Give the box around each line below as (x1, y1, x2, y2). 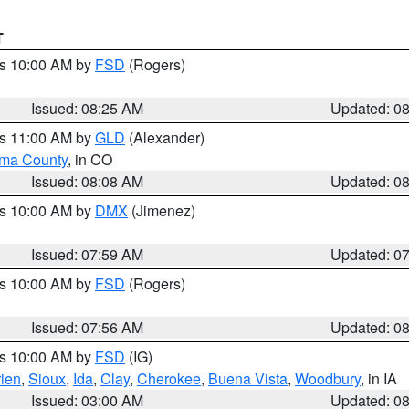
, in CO (68, 149, 112, 170)
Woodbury (295, 368, 361, 389)
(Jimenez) (128, 200, 195, 221)
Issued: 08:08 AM (31, 171, 144, 192)
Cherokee (137, 368, 201, 389)
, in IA (361, 368, 397, 389)
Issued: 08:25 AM (31, 98, 144, 119)
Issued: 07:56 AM (31, 317, 144, 338)
